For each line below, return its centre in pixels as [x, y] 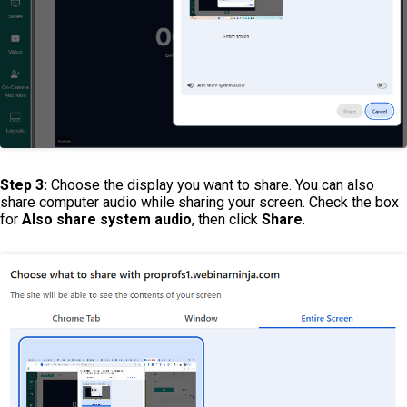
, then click [227, 220]
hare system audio [128, 220]
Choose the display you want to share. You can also [211, 185]
